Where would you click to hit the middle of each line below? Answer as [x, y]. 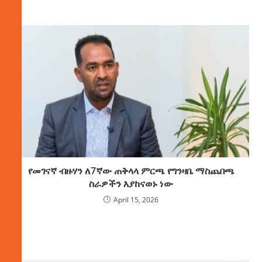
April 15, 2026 [136, 199]
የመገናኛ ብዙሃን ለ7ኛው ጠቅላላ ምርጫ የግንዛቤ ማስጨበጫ [131, 170]
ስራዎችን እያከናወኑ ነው [131, 183]
